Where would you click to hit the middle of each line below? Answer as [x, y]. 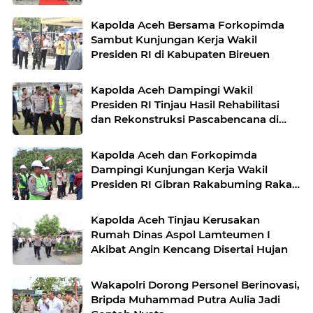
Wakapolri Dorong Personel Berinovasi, [195, 284]
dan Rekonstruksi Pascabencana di [185, 119]
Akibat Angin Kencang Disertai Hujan [189, 249]
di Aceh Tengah [132, 198]
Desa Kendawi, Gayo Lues [160, 133]
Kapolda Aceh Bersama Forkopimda [188, 24]
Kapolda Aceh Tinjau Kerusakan [175, 219]
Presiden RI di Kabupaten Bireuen [180, 54]
